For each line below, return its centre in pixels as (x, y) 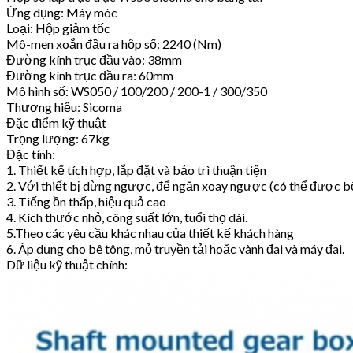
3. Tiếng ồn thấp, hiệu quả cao (86, 202)
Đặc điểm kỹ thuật (56, 123)
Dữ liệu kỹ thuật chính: (67, 265)
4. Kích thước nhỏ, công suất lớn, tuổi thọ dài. (127, 217)
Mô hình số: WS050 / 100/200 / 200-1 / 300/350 (137, 91)
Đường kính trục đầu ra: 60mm (90, 76)
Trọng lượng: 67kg (58, 139)
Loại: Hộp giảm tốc (58, 28)
